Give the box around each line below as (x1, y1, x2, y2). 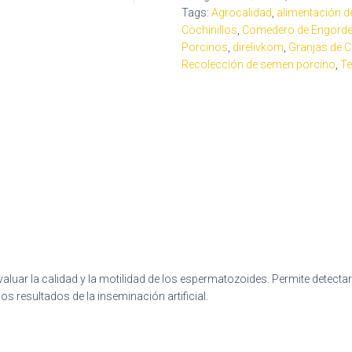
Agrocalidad (211, 6, 272, 19)
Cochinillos (181, 24, 237, 36)
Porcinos (181, 41, 228, 53)
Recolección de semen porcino (181, 58, 335, 71)
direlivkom (233, 41, 284, 53)
